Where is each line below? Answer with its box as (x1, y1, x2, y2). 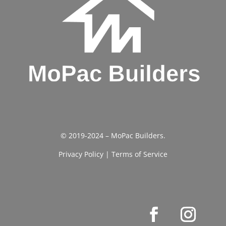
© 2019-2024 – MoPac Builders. (60, 130, 165, 140)
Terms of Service (111, 149, 167, 159)
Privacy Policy (58, 149, 103, 159)
